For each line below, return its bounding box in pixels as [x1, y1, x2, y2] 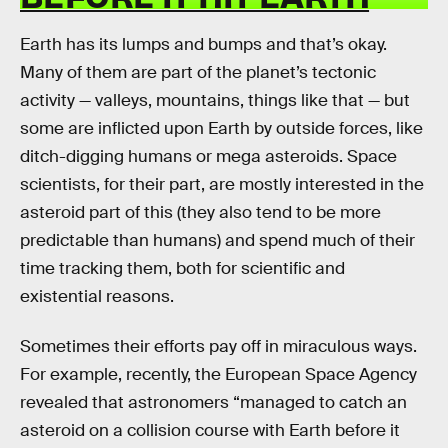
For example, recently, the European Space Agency [20, 363, 417, 385]
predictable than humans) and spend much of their [20, 229, 415, 251]
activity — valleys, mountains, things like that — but [20, 89, 410, 111]
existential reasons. [20, 285, 174, 307]
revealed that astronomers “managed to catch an [20, 391, 407, 413]
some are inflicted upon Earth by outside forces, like [20, 117, 423, 139]
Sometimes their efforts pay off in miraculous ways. [20, 335, 417, 357]
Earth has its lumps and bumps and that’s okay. [20, 33, 387, 55]
